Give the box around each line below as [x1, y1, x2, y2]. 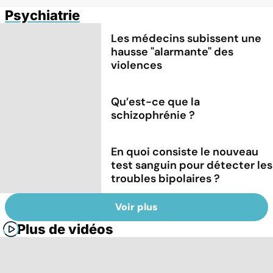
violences [111, 57, 163, 73]
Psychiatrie [5, 7, 80, 23]
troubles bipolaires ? [111, 171, 221, 186]
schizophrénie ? [111, 107, 196, 122]
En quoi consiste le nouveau [111, 144, 259, 159]
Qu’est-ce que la [111, 94, 200, 109]
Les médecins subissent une [111, 30, 262, 46]
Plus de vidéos [17, 221, 113, 238]
